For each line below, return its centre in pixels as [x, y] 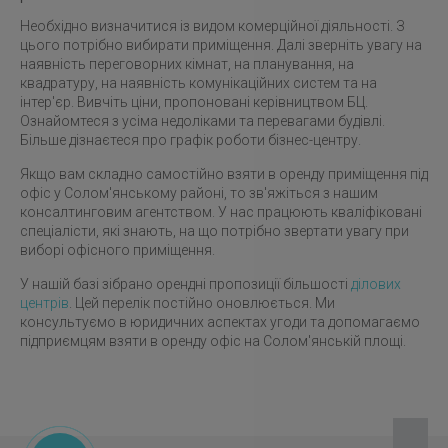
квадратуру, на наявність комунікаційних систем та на [198, 83]
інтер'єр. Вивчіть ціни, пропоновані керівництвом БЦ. [194, 102]
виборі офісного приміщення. [117, 250]
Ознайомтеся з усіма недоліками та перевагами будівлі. [202, 121]
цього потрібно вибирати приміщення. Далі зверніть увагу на [221, 45]
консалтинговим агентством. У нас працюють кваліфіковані [221, 212]
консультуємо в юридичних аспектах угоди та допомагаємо [220, 322]
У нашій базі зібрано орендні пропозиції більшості [185, 284]
